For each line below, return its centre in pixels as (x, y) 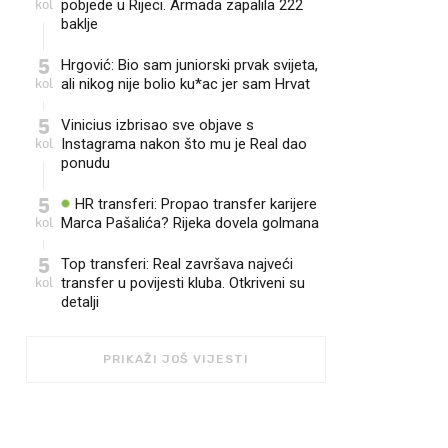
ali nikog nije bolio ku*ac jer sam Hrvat (185, 84)
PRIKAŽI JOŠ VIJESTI (176, 359)
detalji (80, 302)
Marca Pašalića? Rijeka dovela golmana (190, 223)
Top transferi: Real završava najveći (177, 264)
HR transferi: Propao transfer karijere (194, 204)
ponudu (85, 163)
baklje (79, 24)
